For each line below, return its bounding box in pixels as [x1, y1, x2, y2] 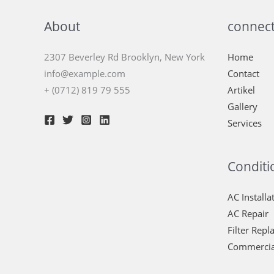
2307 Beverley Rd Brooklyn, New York [44, 51, 205, 64]
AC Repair [228, 207, 268, 220]
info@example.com [44, 67, 125, 80]
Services [228, 117, 262, 130]
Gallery [228, 100, 257, 113]
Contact [228, 67, 259, 80]
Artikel [228, 84, 255, 97]
